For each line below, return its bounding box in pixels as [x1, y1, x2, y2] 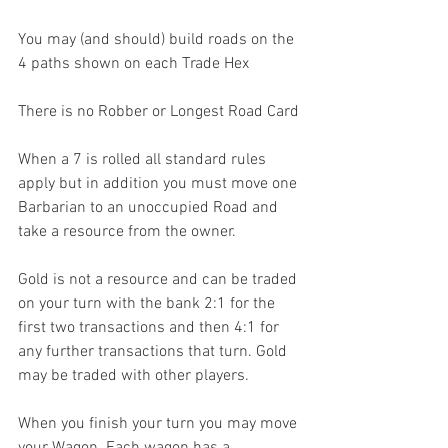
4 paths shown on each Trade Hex [18, 54, 249, 75]
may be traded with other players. [18, 366, 249, 387]
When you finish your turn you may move [18, 414, 301, 435]
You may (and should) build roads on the [18, 30, 298, 51]
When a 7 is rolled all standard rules [18, 150, 270, 171]
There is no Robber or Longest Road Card [18, 102, 299, 123]
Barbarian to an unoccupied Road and [18, 198, 282, 219]
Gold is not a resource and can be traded [18, 270, 301, 291]
